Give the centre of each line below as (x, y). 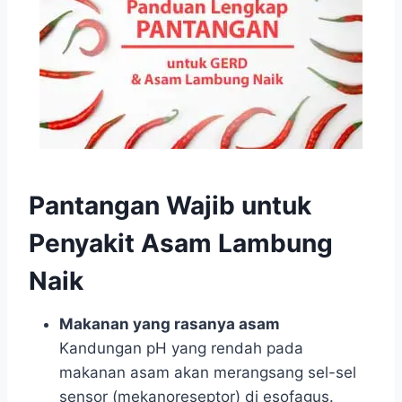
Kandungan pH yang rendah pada (181, 349)
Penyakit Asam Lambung (181, 244)
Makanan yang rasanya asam (170, 324)
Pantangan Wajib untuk (170, 206)
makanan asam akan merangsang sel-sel (208, 373)
